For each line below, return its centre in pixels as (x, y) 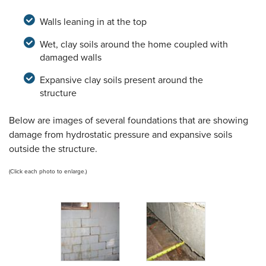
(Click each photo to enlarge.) (48, 172)
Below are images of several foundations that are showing (129, 121)
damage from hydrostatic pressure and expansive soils (121, 135)
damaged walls (70, 58)
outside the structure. (53, 149)
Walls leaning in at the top (93, 22)
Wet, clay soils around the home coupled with (134, 45)
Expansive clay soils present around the (121, 80)
